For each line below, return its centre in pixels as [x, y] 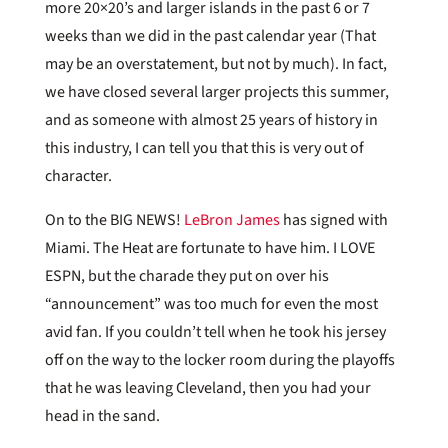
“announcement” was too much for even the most [211, 303]
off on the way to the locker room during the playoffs [219, 359]
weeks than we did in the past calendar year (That [210, 35]
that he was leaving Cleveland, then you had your [207, 387]
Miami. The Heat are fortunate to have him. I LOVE [209, 247]
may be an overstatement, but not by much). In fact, [215, 63]
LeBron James [231, 219]
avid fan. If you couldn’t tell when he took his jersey [215, 331]
